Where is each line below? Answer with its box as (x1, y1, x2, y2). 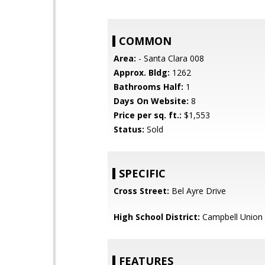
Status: (114, 124, 144, 135)
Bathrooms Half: (114, 81, 183, 92)
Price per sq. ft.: (114, 109, 182, 121)
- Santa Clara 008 (136, 53, 204, 64)
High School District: (114, 211, 200, 222)
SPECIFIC (119, 166, 166, 180)
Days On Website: (114, 95, 189, 106)
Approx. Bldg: (114, 67, 170, 78)
